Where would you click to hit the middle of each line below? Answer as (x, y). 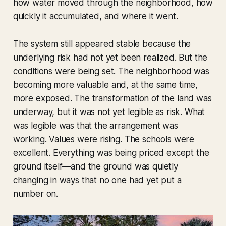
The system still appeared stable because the (102, 44)
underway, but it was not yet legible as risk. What (109, 112)
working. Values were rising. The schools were (104, 139)
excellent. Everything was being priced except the (111, 153)
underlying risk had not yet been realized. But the (110, 58)
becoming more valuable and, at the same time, (105, 85)
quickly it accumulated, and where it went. (95, 16)
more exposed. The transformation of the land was (112, 99)
